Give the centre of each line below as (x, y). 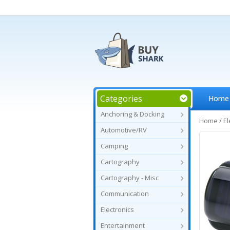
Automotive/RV (124, 130)
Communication (125, 194)
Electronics (117, 209)
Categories (121, 99)
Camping (114, 146)
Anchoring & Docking (132, 114)
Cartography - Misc (130, 178)
